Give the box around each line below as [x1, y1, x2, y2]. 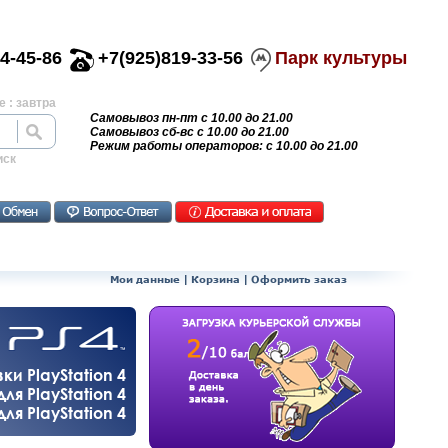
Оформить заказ [251, 273, 347, 285]
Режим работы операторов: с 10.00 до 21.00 [90, 139, 358, 153]
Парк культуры [275, 48, 407, 68]
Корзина [191, 273, 240, 285]
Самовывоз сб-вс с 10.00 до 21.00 [90, 125, 289, 139]
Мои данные [110, 273, 180, 285]
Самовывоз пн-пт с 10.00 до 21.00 [90, 111, 293, 125]
